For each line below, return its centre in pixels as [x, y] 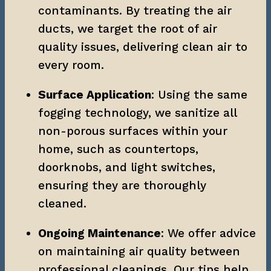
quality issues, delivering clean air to [143, 47]
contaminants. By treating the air [135, 10]
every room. [71, 65]
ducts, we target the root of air [128, 28]
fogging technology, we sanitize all [137, 113]
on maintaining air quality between [139, 251]
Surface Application [95, 94]
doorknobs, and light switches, [127, 167]
